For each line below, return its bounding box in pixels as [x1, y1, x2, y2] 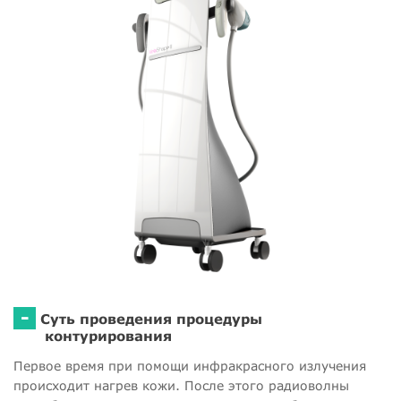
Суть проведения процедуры [40, 311, 262, 328]
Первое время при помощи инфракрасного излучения [13, 358, 366, 374]
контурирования [45, 328, 172, 345]
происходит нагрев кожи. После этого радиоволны [13, 378, 349, 394]
